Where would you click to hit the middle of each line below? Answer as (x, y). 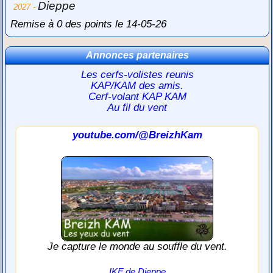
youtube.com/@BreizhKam (137, 135)
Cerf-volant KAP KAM (137, 97)
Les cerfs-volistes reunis (137, 75)
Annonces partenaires (137, 55)
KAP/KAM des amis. (137, 86)
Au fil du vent (137, 108)
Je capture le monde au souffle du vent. (137, 247)
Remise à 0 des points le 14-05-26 (89, 24)
